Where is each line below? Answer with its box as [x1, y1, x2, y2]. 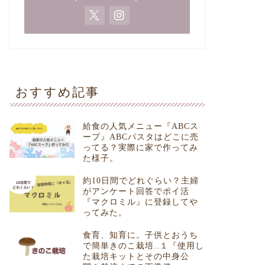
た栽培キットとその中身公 [82, 252, 189, 261]
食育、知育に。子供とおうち [82, 231, 198, 240]
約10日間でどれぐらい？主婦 [82, 176, 199, 186]
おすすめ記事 [15, 84, 99, 100]
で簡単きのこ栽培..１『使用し [82, 241, 204, 251]
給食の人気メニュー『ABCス [82, 122, 199, 131]
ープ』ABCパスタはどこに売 [82, 132, 199, 142]
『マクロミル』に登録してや [82, 198, 198, 207]
